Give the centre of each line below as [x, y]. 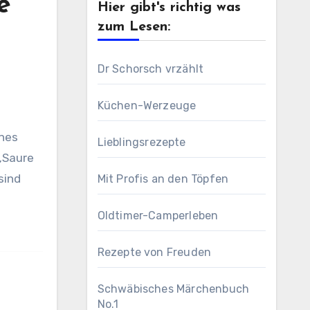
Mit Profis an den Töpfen [163, 179]
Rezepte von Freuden [154, 252]
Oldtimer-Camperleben [158, 216]
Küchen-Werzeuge [147, 106]
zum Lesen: [134, 27]
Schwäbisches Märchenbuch [173, 289]
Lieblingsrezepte [142, 142]
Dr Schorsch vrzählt [151, 69]
